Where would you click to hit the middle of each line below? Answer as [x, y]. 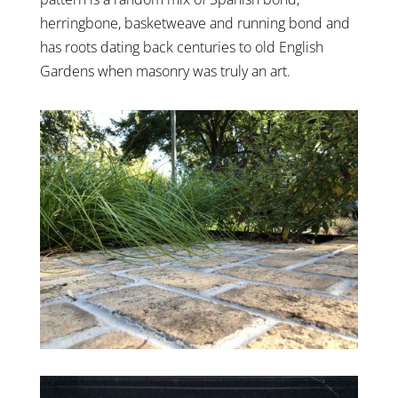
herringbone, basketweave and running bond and [195, 23]
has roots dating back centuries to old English [181, 47]
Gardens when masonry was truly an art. [165, 71]
